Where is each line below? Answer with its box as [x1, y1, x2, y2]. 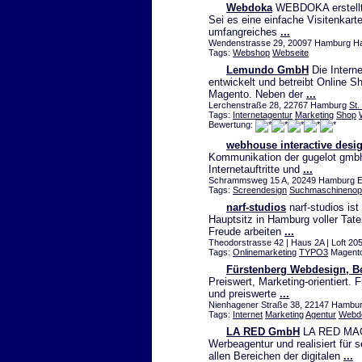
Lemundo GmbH [226, 64, 309, 77]
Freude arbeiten [208, 225, 284, 238]
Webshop [233, 48, 270, 58]
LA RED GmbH [226, 326, 300, 339]
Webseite [272, 48, 309, 58]
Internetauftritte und [208, 163, 303, 176]
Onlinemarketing [233, 247, 297, 258]
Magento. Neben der [208, 88, 306, 101]
